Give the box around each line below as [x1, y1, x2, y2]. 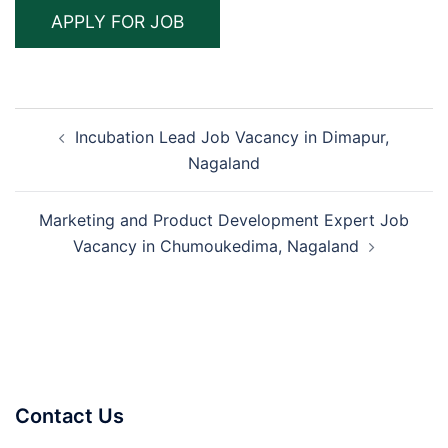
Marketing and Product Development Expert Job [39, 210, 409, 231]
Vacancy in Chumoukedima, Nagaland [73, 236, 359, 257]
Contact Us [15, 404, 124, 429]
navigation [14, 134, 137, 164]
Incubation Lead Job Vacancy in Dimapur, [75, 127, 389, 148]
